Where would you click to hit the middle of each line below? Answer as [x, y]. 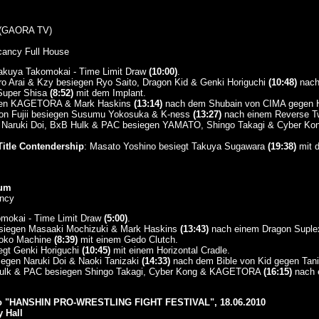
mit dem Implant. [109, 93]
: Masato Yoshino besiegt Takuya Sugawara [176, 146]
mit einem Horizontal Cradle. [170, 250]
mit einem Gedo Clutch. [127, 240]
